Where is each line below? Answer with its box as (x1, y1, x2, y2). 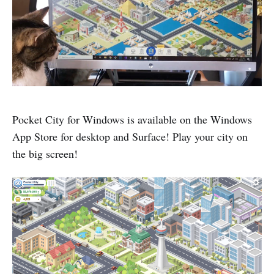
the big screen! (12, 146, 78, 161)
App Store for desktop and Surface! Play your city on (12, 128, 248, 144)
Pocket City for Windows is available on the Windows (12, 111, 252, 127)
